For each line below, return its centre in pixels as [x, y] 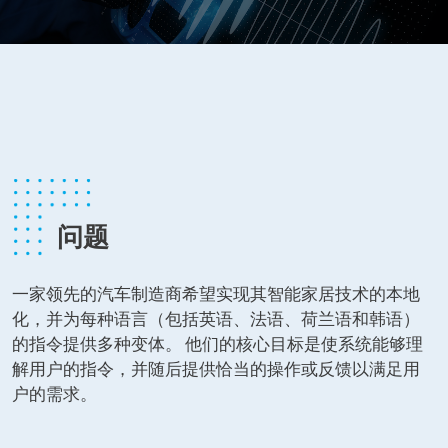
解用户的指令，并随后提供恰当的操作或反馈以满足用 [216, 368]
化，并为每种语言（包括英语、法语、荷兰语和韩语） [216, 318]
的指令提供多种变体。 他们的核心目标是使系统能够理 [217, 343]
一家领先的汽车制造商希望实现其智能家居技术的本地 [216, 293]
